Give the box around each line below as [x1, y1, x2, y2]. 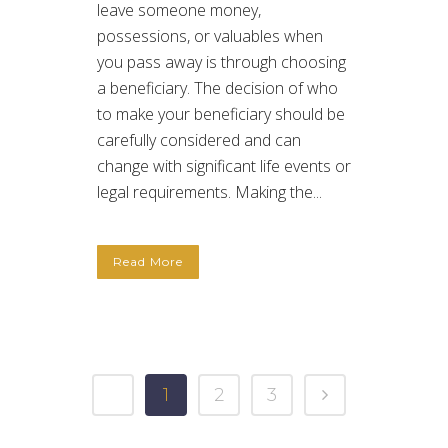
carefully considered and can [97, 128, 301, 151]
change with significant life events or [97, 154, 351, 177]
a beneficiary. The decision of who [97, 76, 338, 99]
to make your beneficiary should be [97, 102, 345, 125]
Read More [113, 253, 183, 269]
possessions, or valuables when [97, 24, 323, 47]
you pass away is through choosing [97, 50, 346, 73]
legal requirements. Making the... [97, 180, 322, 203]
